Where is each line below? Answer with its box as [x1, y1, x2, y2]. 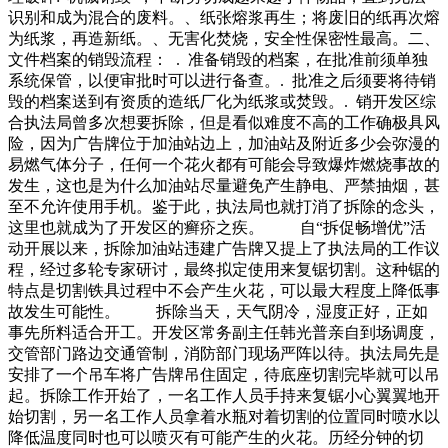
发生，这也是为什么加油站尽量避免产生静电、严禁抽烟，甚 [8, 177, 440, 195]
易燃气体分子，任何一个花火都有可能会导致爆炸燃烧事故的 [8, 156, 440, 174]
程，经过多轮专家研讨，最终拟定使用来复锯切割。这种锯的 [8, 261, 440, 279]
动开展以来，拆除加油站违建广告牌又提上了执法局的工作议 [8, 240, 440, 258]
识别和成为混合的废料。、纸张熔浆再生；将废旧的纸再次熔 [8, 9, 440, 27]
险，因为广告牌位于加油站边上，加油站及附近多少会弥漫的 [8, 135, 440, 153]
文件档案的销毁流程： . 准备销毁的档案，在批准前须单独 [8, 51, 428, 69]
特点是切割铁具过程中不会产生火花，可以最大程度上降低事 [8, 282, 440, 300]
